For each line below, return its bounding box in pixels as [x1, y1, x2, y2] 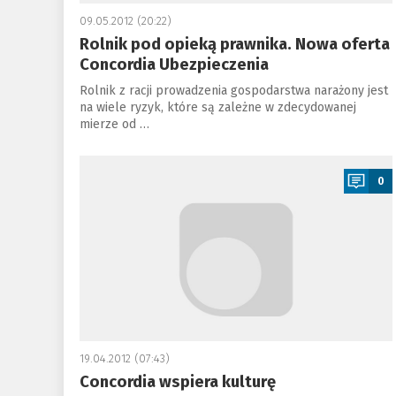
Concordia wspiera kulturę [79, 372, 276, 392]
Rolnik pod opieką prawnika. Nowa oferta [79, 34, 390, 54]
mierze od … [79, 117, 149, 132]
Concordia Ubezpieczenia [79, 55, 269, 74]
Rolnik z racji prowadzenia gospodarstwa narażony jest [79, 83, 388, 98]
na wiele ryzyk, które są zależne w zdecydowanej [79, 100, 356, 115]
